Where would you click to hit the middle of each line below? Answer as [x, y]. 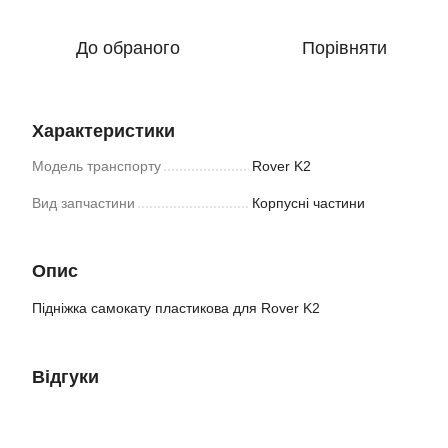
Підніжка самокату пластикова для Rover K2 [176, 308]
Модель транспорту [96, 166]
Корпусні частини [308, 203]
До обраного [128, 48]
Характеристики [103, 131]
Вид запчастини [83, 203]
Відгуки [65, 377]
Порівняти [344, 48]
